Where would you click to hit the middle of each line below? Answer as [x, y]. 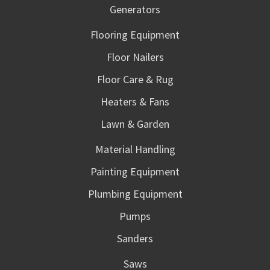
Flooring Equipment [135, 35]
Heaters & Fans [135, 102]
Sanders [135, 239]
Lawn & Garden [135, 124]
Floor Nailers [135, 57]
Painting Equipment [135, 172]
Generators [135, 10]
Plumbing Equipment [135, 194]
